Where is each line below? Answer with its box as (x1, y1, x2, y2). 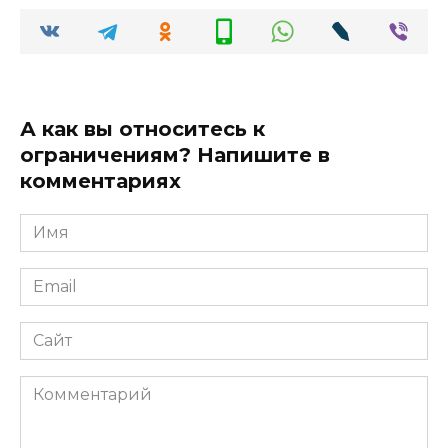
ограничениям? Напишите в (20, 142, 330, 167)
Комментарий (19, 376, 138, 396)
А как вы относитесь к (20, 116, 265, 141)
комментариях (20, 168, 181, 193)
